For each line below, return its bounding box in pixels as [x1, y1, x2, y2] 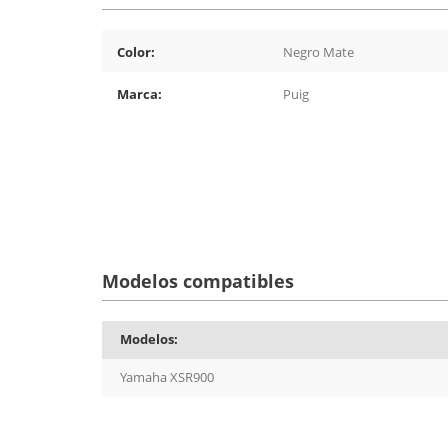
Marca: [117, 85, 162, 103]
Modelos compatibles [102, 269, 294, 293]
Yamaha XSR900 [120, 368, 214, 386]
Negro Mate [283, 43, 354, 61]
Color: [117, 43, 155, 61]
